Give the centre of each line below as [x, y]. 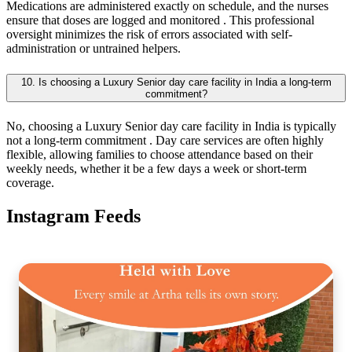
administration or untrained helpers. [93, 49]
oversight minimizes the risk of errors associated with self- [149, 35]
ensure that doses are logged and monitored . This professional [160, 20]
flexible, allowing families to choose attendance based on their [159, 154]
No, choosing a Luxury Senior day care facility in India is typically [171, 126]
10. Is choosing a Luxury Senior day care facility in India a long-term [176, 82]
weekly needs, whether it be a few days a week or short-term [156, 168]
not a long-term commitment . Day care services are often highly [165, 140]
